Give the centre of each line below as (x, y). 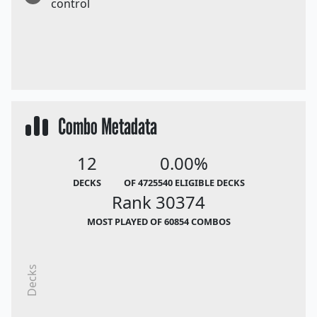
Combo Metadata (104, 126)
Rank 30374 (158, 202)
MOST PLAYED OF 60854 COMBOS (158, 222)
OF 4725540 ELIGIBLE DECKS (184, 183)
